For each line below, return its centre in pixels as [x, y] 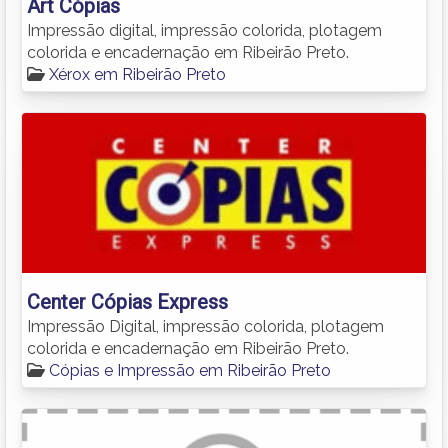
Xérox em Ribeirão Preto [137, 74]
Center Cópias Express [127, 301]
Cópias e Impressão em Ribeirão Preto [190, 370]
